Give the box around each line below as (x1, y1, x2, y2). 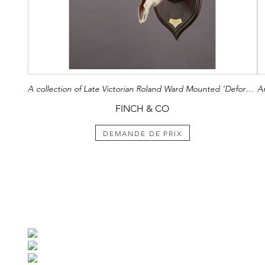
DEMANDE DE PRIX (102, 129, 182, 138)
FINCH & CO (115, 102, 170, 114)
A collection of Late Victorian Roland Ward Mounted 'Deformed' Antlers (245, 83, 254, 94)
